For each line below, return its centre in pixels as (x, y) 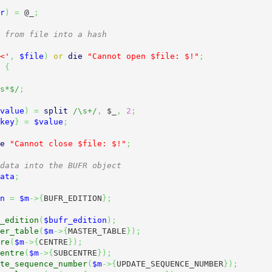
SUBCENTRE (75, 253)
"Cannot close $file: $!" (68, 143)
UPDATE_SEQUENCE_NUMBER (170, 263)
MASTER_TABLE (97, 231)
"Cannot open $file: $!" (143, 56)
